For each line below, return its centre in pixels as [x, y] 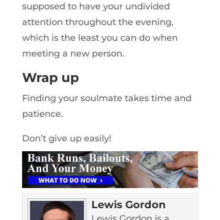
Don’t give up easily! [67, 138]
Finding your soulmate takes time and [107, 98]
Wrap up [50, 78]
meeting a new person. [73, 54]
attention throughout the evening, [97, 22]
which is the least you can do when [100, 38]
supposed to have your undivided [96, 6]
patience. [42, 114]
